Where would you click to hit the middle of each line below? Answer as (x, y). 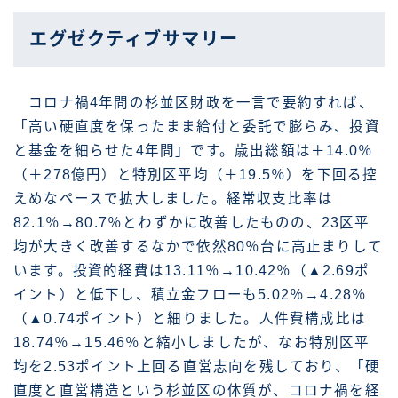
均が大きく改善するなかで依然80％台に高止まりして (198, 247)
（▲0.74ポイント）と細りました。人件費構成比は (190, 319)
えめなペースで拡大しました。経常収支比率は (174, 199)
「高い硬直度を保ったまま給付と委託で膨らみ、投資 (197, 127)
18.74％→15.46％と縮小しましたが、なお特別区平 (192, 343)
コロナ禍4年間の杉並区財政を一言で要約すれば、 (194, 103)
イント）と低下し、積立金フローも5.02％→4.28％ (191, 295)
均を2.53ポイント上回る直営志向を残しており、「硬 (197, 367)
